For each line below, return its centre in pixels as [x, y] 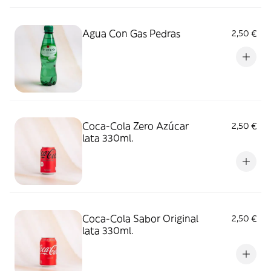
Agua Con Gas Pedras [131, 33]
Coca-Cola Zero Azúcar [135, 126]
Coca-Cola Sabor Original [140, 218]
